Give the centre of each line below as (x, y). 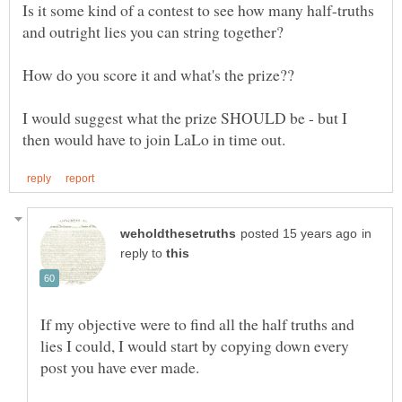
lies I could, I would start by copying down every (195, 345)
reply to (143, 253)
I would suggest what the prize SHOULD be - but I (185, 117)
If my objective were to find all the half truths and (197, 323)
